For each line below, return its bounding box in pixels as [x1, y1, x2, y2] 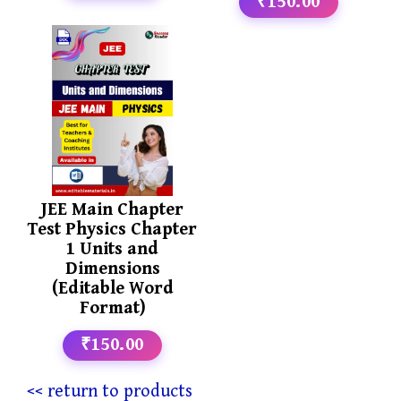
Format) [79, 297, 146, 319]
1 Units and [66, 238, 159, 260]
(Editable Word [51, 277, 174, 299]
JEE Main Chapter [41, 199, 184, 220]
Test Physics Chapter [28, 218, 198, 240]
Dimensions [64, 258, 160, 279]
